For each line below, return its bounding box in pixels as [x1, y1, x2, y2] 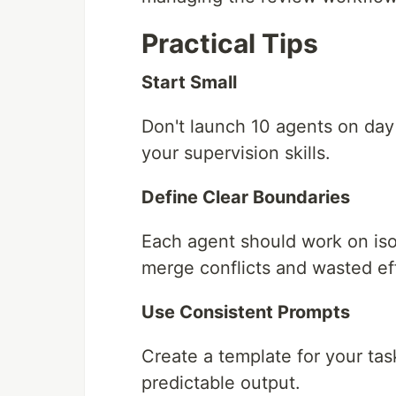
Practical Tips [141, 27, 318, 60]
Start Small [141, 72, 237, 94]
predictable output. [141, 372, 301, 394]
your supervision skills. [141, 142, 331, 164]
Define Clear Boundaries [141, 187, 350, 209]
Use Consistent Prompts [141, 301, 350, 324]
